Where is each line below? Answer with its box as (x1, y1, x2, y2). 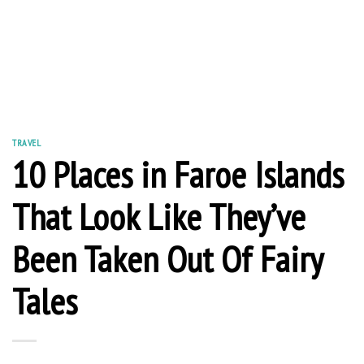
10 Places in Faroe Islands (12, 149, 344, 197)
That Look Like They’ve (12, 192, 305, 240)
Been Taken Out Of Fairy (12, 234, 323, 282)
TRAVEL (12, 136, 41, 149)
